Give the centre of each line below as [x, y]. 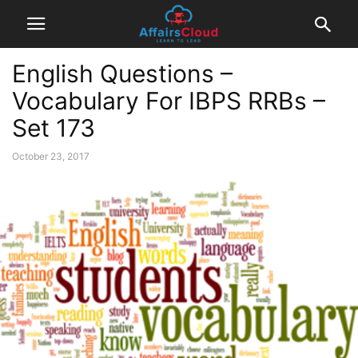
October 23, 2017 [51, 156]
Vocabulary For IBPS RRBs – [169, 101]
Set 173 [54, 128]
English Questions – [122, 74]
